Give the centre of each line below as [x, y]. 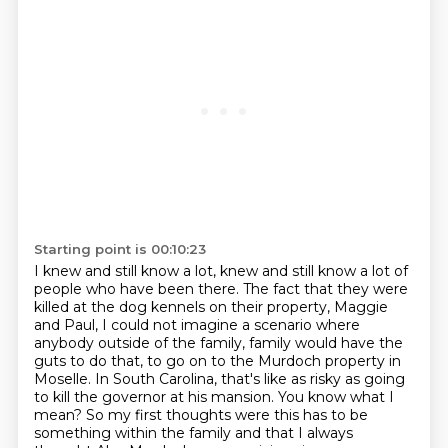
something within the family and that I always [193, 433]
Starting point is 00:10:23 [119, 249]
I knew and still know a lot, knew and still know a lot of [220, 271]
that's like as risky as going [312, 379]
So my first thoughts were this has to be [226, 415]
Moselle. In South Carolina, [127, 379]
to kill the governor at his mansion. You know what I [213, 397]
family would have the [325, 343]
